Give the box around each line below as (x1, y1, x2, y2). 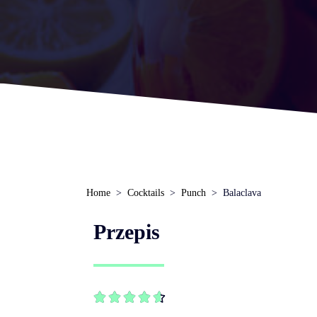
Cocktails (127, 188, 164, 198)
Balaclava (223, 188, 261, 198)
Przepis (93, 220, 160, 243)
